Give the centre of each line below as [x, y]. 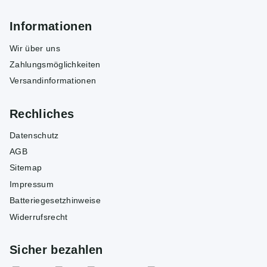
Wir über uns [35, 48]
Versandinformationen [53, 81]
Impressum [32, 184]
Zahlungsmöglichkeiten [55, 64]
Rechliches [42, 114]
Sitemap [26, 168]
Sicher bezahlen [56, 249]
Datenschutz [34, 135]
